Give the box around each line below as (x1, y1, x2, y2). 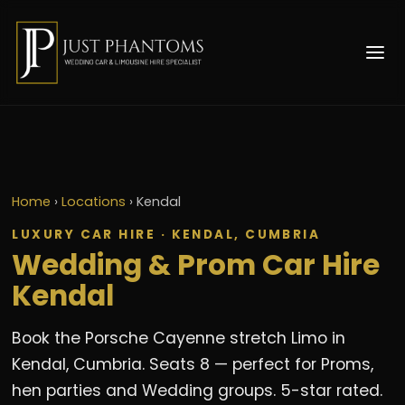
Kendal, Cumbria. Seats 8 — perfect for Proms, (12, 353, 374, 375)
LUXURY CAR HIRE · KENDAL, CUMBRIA (12, 225, 321, 243)
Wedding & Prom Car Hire (12, 244, 381, 285)
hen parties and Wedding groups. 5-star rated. (12, 379, 383, 401)
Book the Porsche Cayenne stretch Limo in (12, 326, 346, 349)
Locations (61, 192, 127, 211)
